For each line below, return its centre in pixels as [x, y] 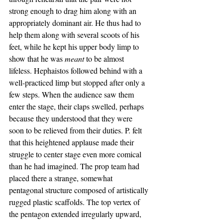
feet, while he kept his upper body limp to [75, 47]
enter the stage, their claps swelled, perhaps [77, 106]
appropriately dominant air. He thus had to [76, 23]
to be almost [106, 58]
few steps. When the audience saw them [72, 94]
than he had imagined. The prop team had [75, 166]
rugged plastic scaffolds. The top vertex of [75, 202]
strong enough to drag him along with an [74, 11]
